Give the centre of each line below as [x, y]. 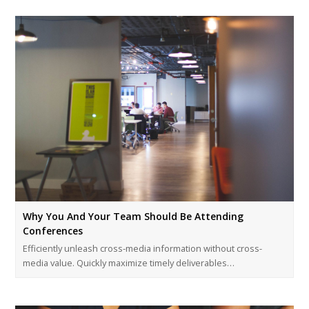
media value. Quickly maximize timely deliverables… [129, 262]
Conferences [53, 230]
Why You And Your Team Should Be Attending [133, 216]
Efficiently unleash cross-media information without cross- [143, 248]
